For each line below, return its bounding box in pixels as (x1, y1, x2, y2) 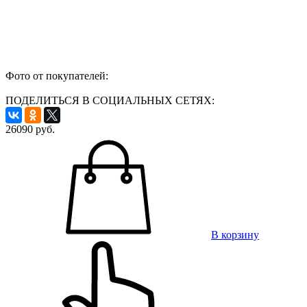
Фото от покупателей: (5, 69, 108, 82)
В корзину (211, 228, 259, 241)
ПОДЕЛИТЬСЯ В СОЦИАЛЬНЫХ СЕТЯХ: (5, 94, 214, 106)
